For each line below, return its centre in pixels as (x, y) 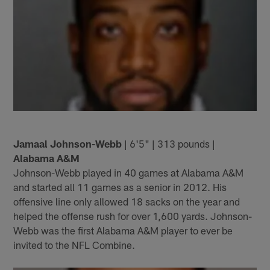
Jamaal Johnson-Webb (68, 144)
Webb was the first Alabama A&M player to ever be (123, 231)
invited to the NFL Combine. (74, 245)
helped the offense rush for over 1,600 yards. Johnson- (133, 216)
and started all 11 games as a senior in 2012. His (120, 187)
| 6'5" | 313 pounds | (169, 144)
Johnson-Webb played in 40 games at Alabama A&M (129, 173)
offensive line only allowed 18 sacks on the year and (127, 202)
